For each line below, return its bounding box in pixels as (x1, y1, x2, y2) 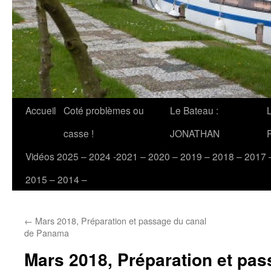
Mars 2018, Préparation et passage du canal (33, 214, 206, 227)
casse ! (64, 126, 94, 140)
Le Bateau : (170, 103, 218, 117)
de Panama (24, 226, 69, 239)
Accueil (25, 103, 56, 117)
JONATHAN (170, 126, 220, 140)
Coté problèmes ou (64, 103, 144, 117)
